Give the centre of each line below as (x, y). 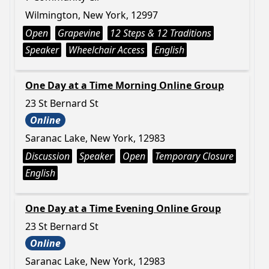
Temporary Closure (194, 156)
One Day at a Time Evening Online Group (123, 208)
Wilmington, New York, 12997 (92, 15)
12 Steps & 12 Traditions (161, 33)
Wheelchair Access (107, 50)
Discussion (47, 156)
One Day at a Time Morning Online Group (125, 85)
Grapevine (79, 33)
